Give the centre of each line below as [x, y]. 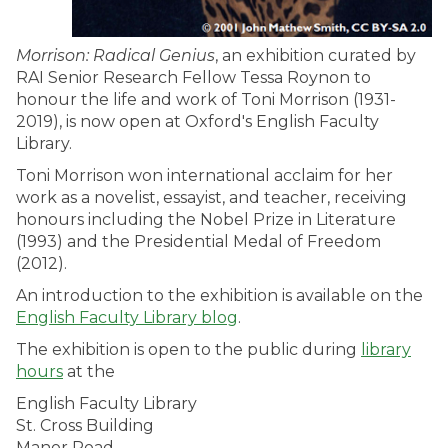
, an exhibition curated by [315, 55]
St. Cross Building [85, 425]
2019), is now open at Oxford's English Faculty [197, 121]
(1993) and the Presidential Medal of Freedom [198, 241]
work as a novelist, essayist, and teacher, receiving [211, 197]
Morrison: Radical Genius [115, 55]
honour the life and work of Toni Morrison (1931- [206, 99]
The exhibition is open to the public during [188, 349]
